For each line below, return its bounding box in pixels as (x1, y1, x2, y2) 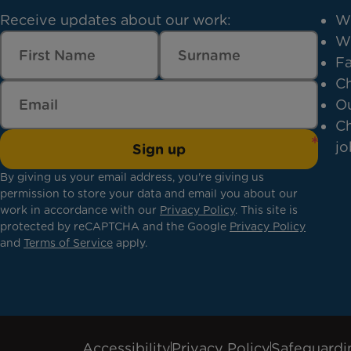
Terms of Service (24, 237, 113, 250)
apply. (113, 237, 147, 250)
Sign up (132, 141, 186, 158)
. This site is (235, 204, 298, 217)
